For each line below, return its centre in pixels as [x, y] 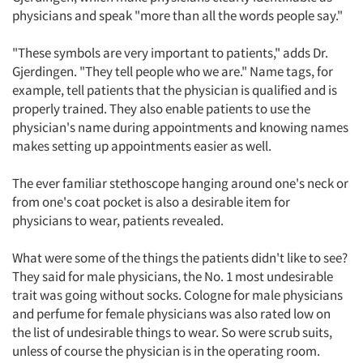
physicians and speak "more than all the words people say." [177, 15]
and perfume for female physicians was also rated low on [171, 314]
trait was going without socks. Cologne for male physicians [177, 295]
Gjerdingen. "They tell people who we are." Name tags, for [173, 71]
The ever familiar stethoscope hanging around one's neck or [180, 183]
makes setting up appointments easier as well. [142, 146]
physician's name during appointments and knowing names [180, 127]
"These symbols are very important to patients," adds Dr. [170, 53]
